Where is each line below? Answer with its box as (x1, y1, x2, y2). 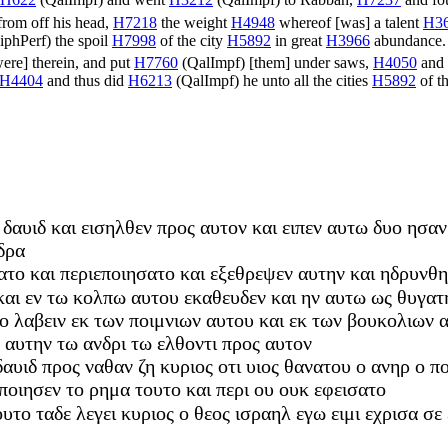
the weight (157, 13, 231, 31)
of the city (156, 31, 227, 49)
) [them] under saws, (240, 54, 373, 72)
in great (271, 31, 326, 49)
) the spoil (46, 31, 112, 49)
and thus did (43, 72, 128, 90)
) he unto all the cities (234, 72, 372, 90)
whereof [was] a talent (275, 13, 423, 31)
